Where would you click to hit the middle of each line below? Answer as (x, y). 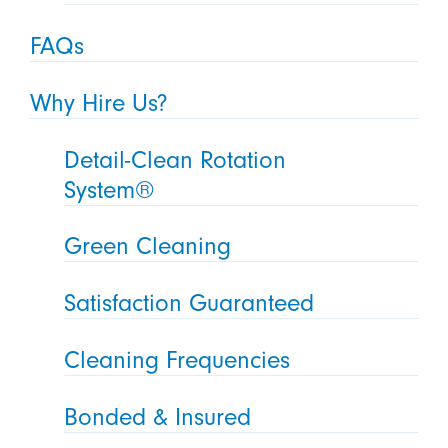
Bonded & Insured (158, 417)
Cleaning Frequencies (177, 360)
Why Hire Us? (98, 102)
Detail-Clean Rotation (175, 159)
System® (109, 189)
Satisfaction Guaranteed (189, 303)
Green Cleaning (148, 246)
